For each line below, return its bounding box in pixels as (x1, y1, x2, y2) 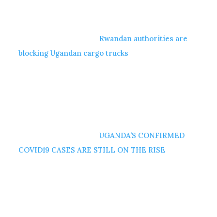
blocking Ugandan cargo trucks (18, 48, 129, 58)
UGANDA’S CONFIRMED (99, 130, 185, 140)
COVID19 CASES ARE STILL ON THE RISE (18, 145, 166, 155)
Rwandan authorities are (99, 33, 188, 43)
